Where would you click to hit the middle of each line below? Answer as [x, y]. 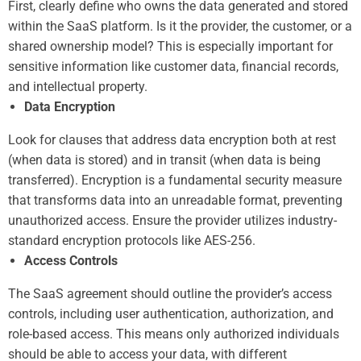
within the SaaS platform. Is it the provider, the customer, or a [180, 26]
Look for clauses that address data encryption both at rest [172, 139]
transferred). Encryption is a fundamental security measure [175, 180]
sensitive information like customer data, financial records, [173, 66]
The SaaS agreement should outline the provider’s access [170, 293]
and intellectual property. [78, 86]
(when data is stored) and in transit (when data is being [164, 160]
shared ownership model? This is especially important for [170, 46]
